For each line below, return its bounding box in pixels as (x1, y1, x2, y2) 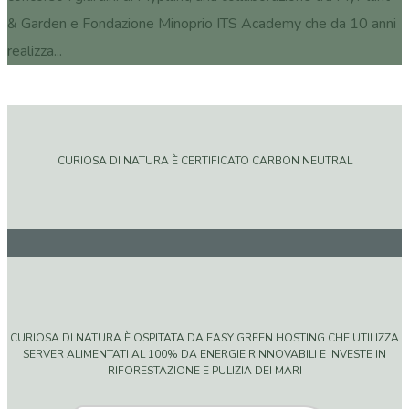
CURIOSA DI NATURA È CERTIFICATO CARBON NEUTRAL (57, 152, 352, 168)
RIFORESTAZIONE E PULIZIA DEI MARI (107, 363, 302, 379)
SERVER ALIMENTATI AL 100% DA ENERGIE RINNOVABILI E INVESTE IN (23, 347, 386, 362)
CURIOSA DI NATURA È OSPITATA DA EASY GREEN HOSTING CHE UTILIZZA (10, 330, 399, 346)
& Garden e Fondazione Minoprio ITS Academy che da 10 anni (7, 13, 396, 34)
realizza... (7, 40, 62, 61)
